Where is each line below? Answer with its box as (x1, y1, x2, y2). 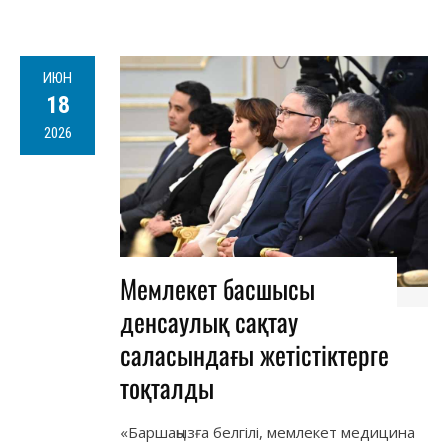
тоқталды (120, 368, 214, 408)
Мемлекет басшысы (120, 269, 315, 309)
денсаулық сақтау (120, 302, 298, 342)
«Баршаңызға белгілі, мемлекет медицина (120, 422, 415, 443)
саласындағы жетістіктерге (120, 335, 389, 375)
